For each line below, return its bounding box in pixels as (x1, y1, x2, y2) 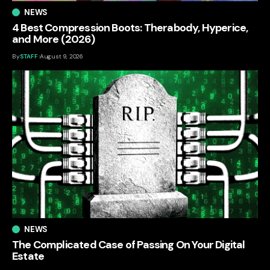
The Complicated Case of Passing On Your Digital (12, 237, 245, 252)
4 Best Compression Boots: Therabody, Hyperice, (12, 20, 248, 36)
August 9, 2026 (39, 52, 83, 61)
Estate (12, 248, 45, 263)
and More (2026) (12, 32, 95, 47)
